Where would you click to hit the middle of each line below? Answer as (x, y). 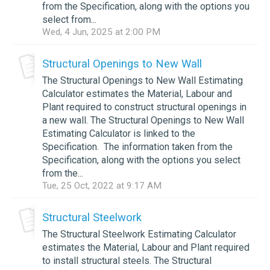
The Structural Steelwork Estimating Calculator (139, 234)
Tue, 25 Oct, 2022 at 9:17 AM (102, 185)
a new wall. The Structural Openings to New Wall (143, 120)
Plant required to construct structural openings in (144, 107)
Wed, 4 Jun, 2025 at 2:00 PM (101, 32)
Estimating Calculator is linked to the (119, 133)
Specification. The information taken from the (137, 146)
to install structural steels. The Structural (127, 260)
